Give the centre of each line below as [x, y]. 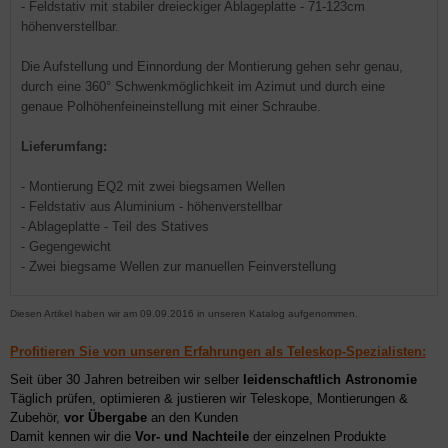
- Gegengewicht [66, 246]
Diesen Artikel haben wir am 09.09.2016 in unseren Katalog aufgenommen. [184, 313]
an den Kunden [192, 417]
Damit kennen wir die [72, 436]
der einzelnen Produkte [317, 436]
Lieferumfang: [64, 146]
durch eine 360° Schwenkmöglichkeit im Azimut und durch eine [203, 86]
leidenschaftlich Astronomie [330, 379]
